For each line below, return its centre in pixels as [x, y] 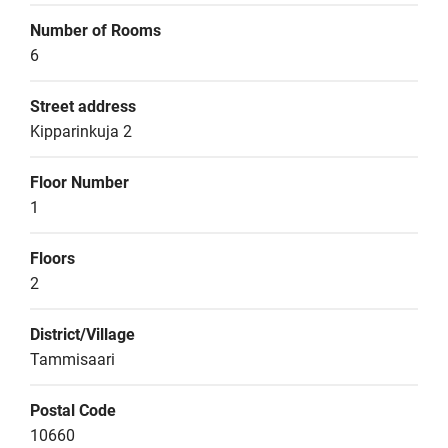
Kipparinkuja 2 [81, 131]
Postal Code [73, 410]
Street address [83, 106]
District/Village [82, 334]
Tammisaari [72, 359]
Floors [52, 258]
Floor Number [79, 182]
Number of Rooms [95, 30]
